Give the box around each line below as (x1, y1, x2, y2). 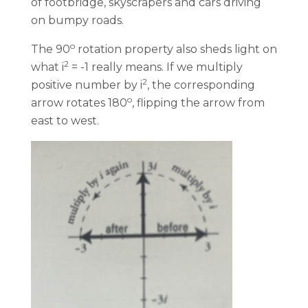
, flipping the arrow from (132, 96, 265, 109)
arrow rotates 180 (31, 96, 127, 109)
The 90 (31, 43, 70, 56)
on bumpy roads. (31, 14, 124, 27)
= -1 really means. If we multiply (69, 60, 243, 74)
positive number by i (31, 78, 142, 91)
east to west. (31, 114, 99, 127)
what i (31, 60, 64, 74)
